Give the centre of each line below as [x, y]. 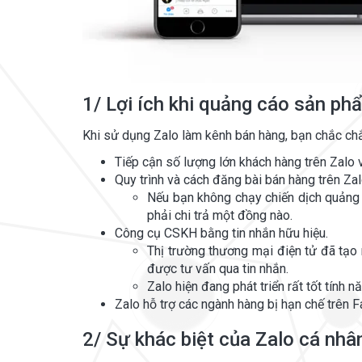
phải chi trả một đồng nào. [220, 215]
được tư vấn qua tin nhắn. [218, 269]
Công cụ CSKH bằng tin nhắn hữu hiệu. [221, 233]
